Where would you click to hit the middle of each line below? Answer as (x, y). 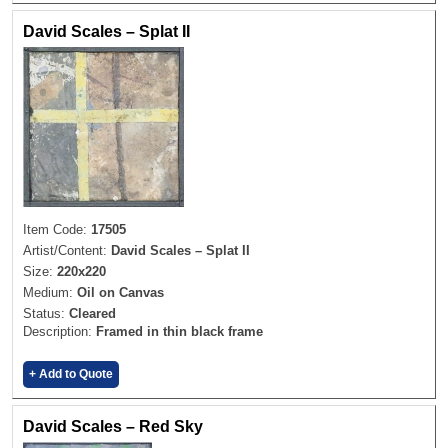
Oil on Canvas (120, 292)
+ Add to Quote (71, 373)
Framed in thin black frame (179, 331)
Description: (59, 331)
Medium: (50, 292)
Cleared (92, 313)
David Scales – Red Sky (113, 426)
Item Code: (57, 229)
